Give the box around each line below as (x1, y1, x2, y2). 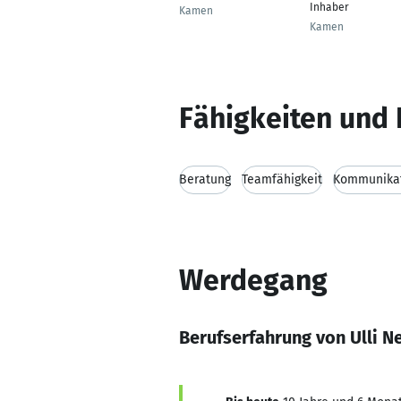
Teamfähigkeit (242, 172, 322, 187)
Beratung (179, 172, 231, 187)
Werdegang (179, 263, 328, 297)
